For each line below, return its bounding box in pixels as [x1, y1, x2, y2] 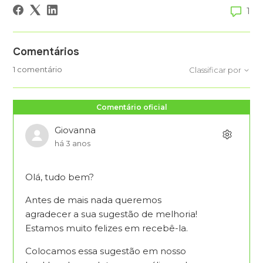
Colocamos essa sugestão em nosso [25, 245, 187, 257]
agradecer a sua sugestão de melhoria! [25, 208, 198, 220]
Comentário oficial [96, 103, 167, 112]
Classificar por [188, 65, 243, 75]
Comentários [13, 45, 80, 58]
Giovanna [55, 124, 96, 136]
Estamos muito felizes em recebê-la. [25, 222, 188, 234]
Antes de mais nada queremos [25, 194, 162, 205]
